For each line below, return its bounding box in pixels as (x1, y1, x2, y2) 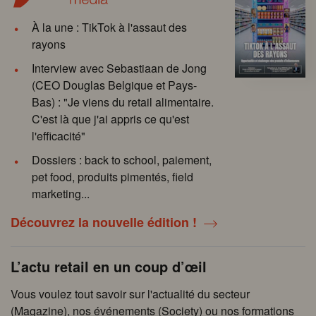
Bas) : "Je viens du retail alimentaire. (32, 93, 214, 110)
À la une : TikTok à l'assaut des (32, 18, 187, 35)
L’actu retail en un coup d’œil (11, 255, 207, 276)
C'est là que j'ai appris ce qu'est (32, 110, 189, 127)
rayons (32, 35, 66, 52)
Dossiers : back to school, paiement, (32, 151, 212, 168)
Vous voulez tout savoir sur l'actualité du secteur (11, 285, 250, 302)
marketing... (32, 185, 90, 202)
